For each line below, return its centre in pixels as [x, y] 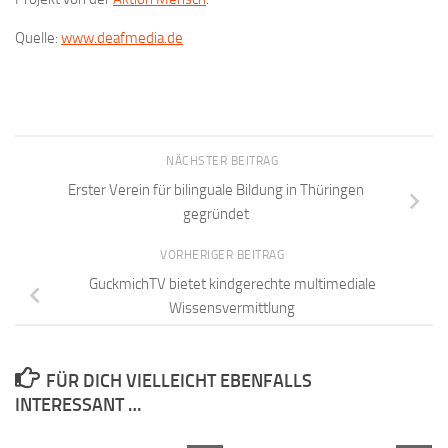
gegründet [216, 213]
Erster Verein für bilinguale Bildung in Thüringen [216, 189]
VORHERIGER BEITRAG [224, 254]
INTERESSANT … [78, 405]
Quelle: [38, 38]
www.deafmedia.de [122, 38]
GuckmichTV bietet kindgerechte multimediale [232, 283]
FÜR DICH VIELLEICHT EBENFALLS [178, 381]
